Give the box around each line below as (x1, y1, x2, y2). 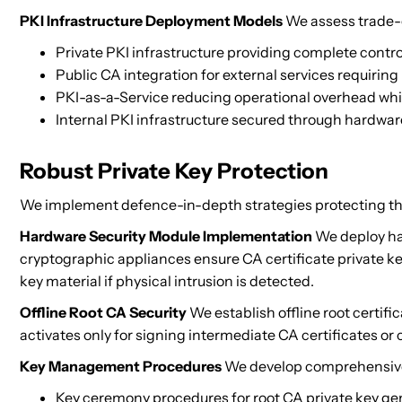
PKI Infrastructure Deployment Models (20, 12, 283, 30)
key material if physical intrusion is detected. (20, 272, 314, 290)
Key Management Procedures (20, 357, 222, 375)
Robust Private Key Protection (20, 158, 328, 184)
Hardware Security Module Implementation (20, 227, 312, 245)
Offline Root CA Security (20, 303, 187, 321)
